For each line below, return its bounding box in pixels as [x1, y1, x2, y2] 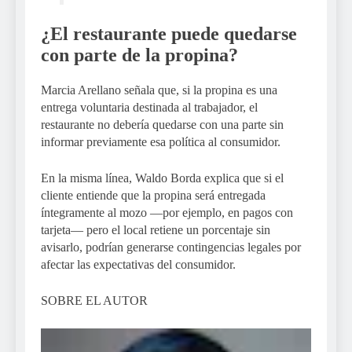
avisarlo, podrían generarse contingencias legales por [41, 240, 301, 255]
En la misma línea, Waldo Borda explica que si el [41, 171, 284, 185]
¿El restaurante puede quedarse [41, 24, 297, 45]
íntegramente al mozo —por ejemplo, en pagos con [41, 206, 293, 220]
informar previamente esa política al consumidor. [41, 135, 280, 149]
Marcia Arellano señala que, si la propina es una [41, 83, 277, 97]
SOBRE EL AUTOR [41, 294, 148, 308]
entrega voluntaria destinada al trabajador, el [41, 101, 258, 115]
